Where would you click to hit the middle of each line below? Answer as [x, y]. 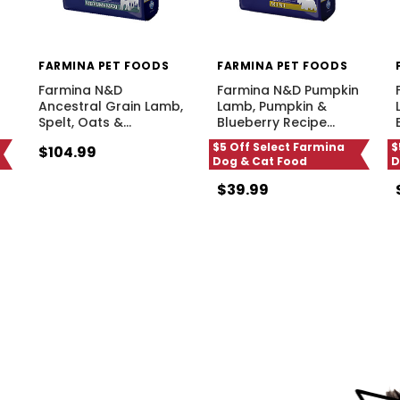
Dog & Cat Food [260, 161]
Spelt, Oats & [81, 122]
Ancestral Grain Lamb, [111, 106]
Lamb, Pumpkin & [272, 106]
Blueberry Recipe [272, 122]
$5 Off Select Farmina [279, 146]
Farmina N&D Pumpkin [288, 90]
